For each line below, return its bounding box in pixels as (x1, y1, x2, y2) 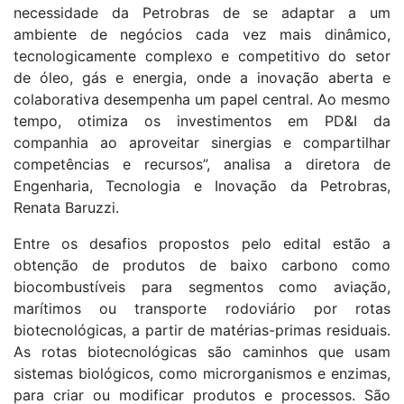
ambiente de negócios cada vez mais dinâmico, (14, 24, 390, 43)
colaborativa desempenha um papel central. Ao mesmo (14, 89, 390, 108)
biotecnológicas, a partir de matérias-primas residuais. (14, 320, 390, 339)
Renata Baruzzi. (14, 197, 119, 216)
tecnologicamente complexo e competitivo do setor (14, 46, 390, 65)
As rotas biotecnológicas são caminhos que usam (14, 342, 390, 361)
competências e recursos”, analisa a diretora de (14, 154, 390, 173)
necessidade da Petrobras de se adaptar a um (14, 3, 390, 22)
